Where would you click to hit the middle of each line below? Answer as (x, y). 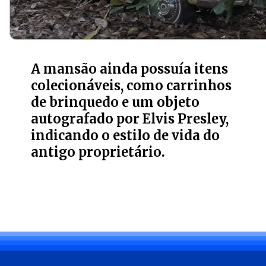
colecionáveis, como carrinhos (132, 85)
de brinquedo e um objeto (115, 102)
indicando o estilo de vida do (126, 135)
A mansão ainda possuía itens (130, 69)
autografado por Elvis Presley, (130, 119)
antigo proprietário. (98, 152)
